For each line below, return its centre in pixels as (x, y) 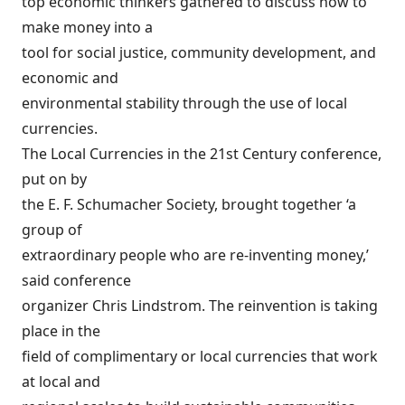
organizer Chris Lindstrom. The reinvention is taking (200, 306)
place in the (61, 331)
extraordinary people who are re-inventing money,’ (195, 255)
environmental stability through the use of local (184, 103)
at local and (61, 381)
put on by (54, 179)
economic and (70, 78)
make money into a (87, 27)
